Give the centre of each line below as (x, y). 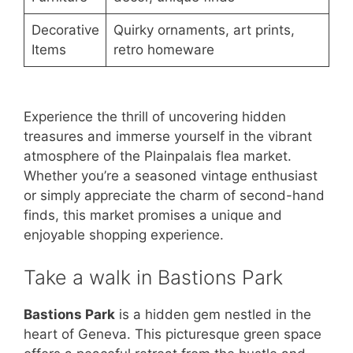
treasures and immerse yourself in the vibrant (168, 137)
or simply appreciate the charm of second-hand (174, 196)
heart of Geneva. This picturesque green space (173, 334)
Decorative (65, 30)
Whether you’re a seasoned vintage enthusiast (171, 176)
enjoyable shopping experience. (124, 235)
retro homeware (163, 50)
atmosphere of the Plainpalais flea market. (158, 156)
